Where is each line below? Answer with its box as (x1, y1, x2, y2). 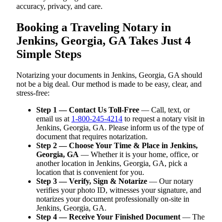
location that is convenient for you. (36, 167, 144, 176)
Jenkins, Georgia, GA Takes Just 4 (16, 34, 191, 47)
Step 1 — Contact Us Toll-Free (36, 105, 139, 114)
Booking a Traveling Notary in (16, 20, 171, 34)
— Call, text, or (139, 105, 190, 114)
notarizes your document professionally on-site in (36, 194, 189, 203)
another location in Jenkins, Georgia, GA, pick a (36, 159, 187, 167)
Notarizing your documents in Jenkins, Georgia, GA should (16, 70, 202, 79)
